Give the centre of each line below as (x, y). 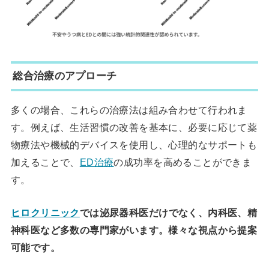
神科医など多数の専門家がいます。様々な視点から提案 (134, 230)
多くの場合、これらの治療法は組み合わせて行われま (129, 110)
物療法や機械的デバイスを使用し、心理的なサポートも (134, 145)
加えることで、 (45, 162)
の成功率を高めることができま (183, 162)
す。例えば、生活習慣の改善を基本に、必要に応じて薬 (134, 128)
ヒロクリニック (45, 213)
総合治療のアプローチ (65, 76)
